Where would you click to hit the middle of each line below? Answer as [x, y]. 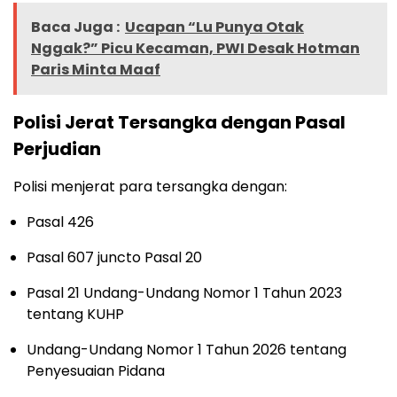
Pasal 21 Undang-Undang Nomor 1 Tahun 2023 [184, 292]
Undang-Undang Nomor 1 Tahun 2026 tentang [187, 349]
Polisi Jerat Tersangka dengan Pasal [179, 122]
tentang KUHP [75, 314]
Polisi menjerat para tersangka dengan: [150, 186]
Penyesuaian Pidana [96, 370]
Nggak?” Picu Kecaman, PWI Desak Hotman [195, 48]
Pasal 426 [60, 222]
